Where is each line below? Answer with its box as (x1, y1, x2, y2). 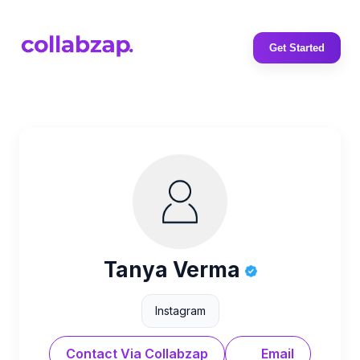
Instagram (154, 304, 206, 317)
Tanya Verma (103, 257, 245, 282)
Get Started (269, 42, 325, 54)
